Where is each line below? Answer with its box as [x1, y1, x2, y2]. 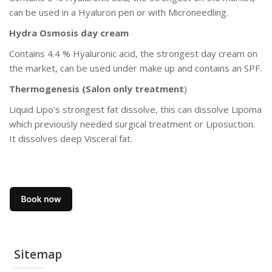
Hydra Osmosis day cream [9, 26, 131, 39]
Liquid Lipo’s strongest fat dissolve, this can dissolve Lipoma [9, 103, 262, 115]
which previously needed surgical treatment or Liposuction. [9, 117, 255, 130]
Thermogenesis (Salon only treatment [9, 82, 184, 95]
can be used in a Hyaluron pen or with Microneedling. [9, 5, 228, 18]
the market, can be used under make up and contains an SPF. [9, 61, 262, 74]
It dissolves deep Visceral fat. [9, 132, 132, 144]
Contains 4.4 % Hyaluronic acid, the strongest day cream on [9, 47, 257, 59]
